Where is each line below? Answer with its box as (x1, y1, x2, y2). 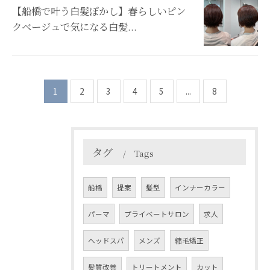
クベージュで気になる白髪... (12, 19, 137, 34)
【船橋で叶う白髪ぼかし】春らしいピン (12, 4, 186, 18)
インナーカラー (175, 183, 225, 192)
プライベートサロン (124, 209, 189, 219)
